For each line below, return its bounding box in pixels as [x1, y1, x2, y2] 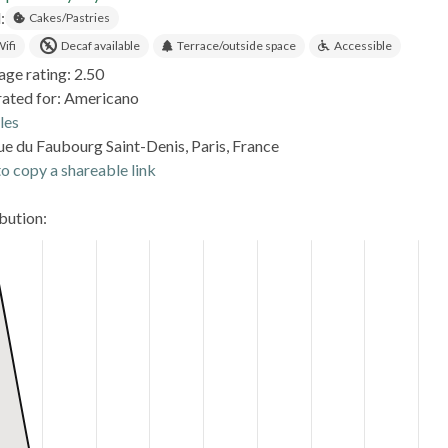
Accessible [333, 38, 392, 54]
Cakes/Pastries [28, 10, 110, 26]
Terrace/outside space [176, 38, 296, 54]
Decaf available [58, 38, 140, 54]
